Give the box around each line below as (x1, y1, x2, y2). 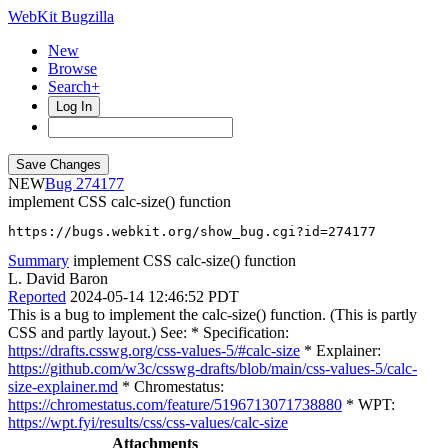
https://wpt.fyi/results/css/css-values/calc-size (8, 414, 288, 431)
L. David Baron (8, 270, 108, 287)
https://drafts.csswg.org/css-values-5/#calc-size (8, 342, 300, 359)
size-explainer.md (8, 378, 118, 395)
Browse (48, 60, 97, 77)
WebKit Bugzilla (8, 8, 114, 25)
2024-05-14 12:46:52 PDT (70, 288, 239, 305)
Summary (8, 252, 69, 269)
